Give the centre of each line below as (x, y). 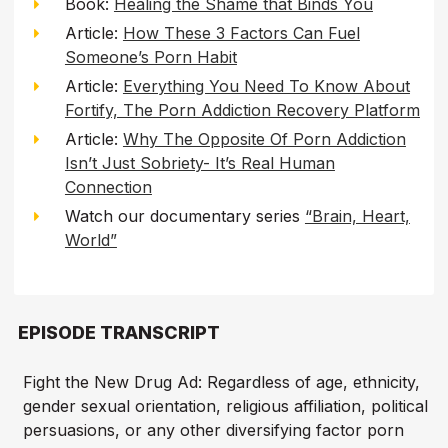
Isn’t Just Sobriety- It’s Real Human (199, 162)
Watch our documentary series (184, 215)
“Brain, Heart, (357, 215)
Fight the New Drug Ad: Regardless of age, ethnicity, (221, 382)
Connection (108, 186)
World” (90, 239)
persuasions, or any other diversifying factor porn (213, 430)
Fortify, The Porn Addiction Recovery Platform (242, 109)
